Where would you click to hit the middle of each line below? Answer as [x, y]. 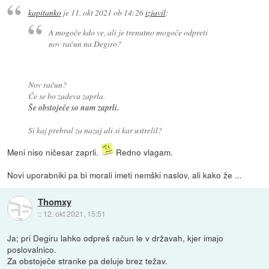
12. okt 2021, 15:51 [74, 214]
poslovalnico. [32, 249]
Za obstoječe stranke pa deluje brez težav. [88, 261]
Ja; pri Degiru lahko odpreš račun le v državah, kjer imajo [116, 238]
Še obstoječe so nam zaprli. [73, 107]
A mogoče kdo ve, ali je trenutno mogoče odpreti [128, 32]
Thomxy [54, 202]
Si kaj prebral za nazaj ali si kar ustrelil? [95, 130]
